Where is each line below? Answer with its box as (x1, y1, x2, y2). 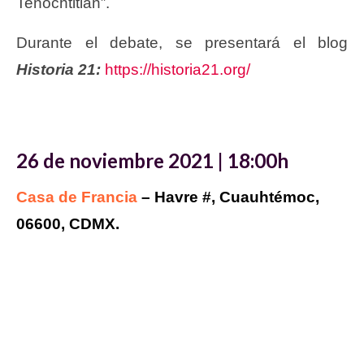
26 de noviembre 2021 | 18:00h (16, 148, 288, 172)
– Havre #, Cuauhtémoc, (141, 188, 319, 206)
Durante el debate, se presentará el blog (16, 33, 348, 51)
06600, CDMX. (16, 214, 119, 232)
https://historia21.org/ (101, 60, 250, 78)
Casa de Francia (16, 188, 141, 206)
